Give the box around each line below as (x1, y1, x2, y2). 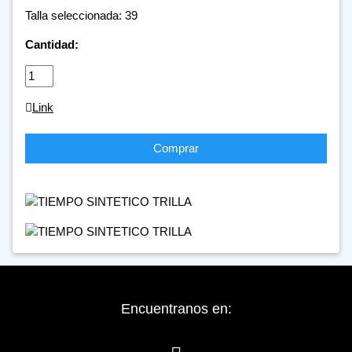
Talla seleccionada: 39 (25, 9, 137, 23)
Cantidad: (25, 38, 79, 52)
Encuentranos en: (120, 301, 232, 317)
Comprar (153, 141, 199, 156)
